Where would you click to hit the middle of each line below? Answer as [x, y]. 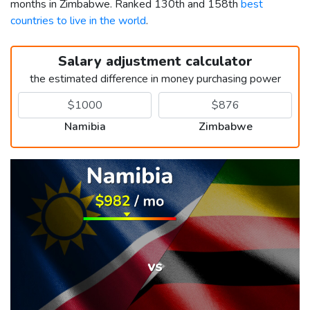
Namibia [85, 126]
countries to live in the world [78, 20]
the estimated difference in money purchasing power [155, 79]
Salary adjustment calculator [155, 61]
